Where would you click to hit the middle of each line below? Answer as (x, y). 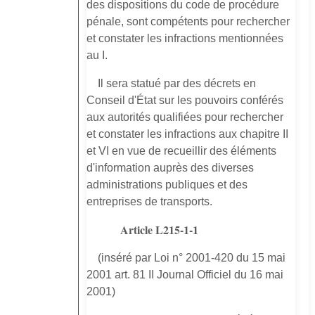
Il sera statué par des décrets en (177, 84)
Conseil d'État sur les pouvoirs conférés (185, 101)
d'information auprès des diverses (171, 168)
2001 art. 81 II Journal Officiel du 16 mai (185, 275)
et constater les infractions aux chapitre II (188, 134)
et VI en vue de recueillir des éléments (182, 151)
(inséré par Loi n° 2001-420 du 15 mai (192, 258)
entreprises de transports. (150, 202)
